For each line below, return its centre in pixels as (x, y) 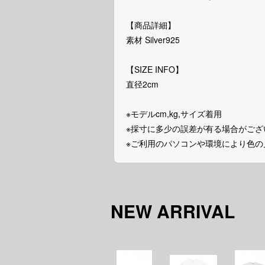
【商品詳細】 (151, 25)
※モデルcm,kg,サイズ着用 (174, 114)
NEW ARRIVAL (173, 211)
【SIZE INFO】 (155, 69)
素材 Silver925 (153, 40)
